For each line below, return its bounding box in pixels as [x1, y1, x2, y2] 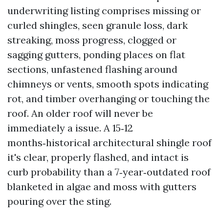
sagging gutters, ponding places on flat [7, 48, 185, 61]
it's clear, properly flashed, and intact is [7, 151, 189, 163]
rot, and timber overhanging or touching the [7, 92, 210, 105]
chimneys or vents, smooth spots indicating [7, 78, 208, 90]
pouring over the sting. [7, 195, 111, 207]
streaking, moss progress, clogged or [7, 34, 176, 46]
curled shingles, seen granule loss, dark [7, 19, 188, 31]
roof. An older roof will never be [7, 107, 153, 119]
